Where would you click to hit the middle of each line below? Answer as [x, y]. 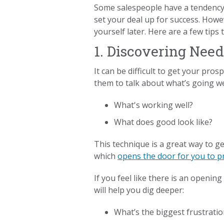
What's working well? [154, 105]
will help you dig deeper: [139, 190]
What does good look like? [163, 122]
